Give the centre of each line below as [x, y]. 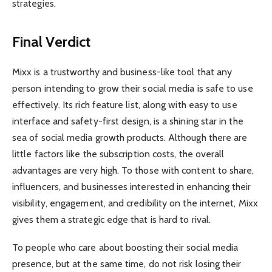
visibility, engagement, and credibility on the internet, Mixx [135, 203]
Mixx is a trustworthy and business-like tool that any [122, 72]
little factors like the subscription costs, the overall [118, 154]
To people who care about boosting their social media [125, 248]
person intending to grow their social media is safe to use [133, 89]
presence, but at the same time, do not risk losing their [127, 264]
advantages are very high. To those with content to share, [133, 171]
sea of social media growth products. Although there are [130, 138]
